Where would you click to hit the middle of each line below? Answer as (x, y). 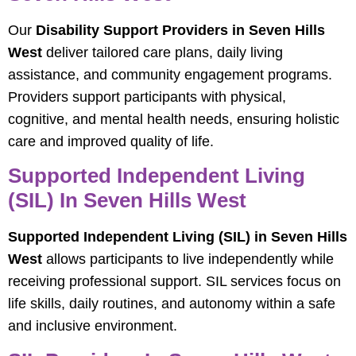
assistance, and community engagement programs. (170, 74)
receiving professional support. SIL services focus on (174, 282)
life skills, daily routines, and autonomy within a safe (172, 304)
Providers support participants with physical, (147, 97)
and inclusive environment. (93, 326)
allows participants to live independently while (188, 259)
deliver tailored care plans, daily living (163, 52)
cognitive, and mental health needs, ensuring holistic (174, 119)
